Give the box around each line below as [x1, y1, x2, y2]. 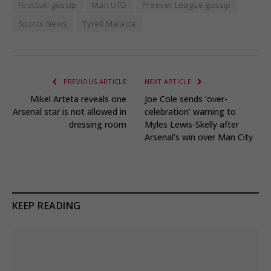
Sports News [18, 18, 68, 30]
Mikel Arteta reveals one [30, 93, 126, 105]
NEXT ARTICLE [145, 77, 194, 87]
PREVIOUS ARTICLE [61, 77, 126, 87]
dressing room [69, 119, 126, 131]
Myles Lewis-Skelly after [145, 119, 239, 131]
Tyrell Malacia [82, 18, 136, 30]
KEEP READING [12, 199, 81, 213]
